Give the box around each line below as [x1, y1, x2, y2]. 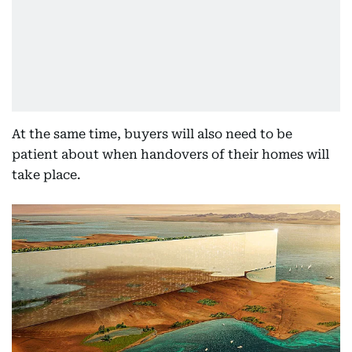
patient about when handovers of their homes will [12, 147, 329, 162]
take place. [12, 167, 81, 182]
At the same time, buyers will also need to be [12, 126, 292, 141]
